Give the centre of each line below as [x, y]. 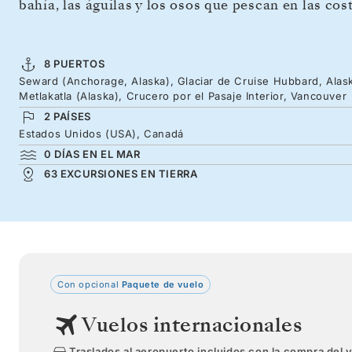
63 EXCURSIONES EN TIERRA [121, 173]
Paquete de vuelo [161, 284]
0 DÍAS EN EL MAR [92, 154]
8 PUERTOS [75, 63]
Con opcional [88, 284]
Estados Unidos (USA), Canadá [101, 133]
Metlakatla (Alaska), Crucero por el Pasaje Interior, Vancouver [183, 95]
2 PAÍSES [68, 116]
